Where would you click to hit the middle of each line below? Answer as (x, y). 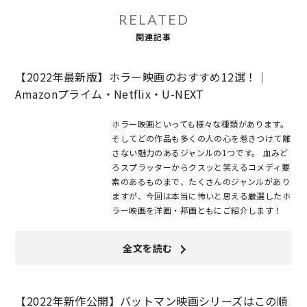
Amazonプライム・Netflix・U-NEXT (110, 94)
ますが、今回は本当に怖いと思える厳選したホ (201, 196)
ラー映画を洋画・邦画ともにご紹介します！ (197, 210)
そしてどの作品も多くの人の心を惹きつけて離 (201, 138)
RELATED (153, 20)
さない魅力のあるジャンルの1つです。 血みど (200, 153)
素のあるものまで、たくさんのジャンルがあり (201, 182)
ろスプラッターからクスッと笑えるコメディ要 (201, 167)
